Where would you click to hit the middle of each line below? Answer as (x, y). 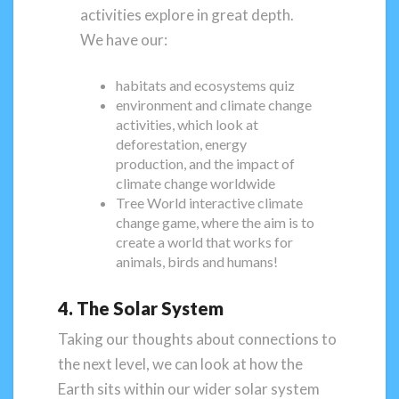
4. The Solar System (141, 308)
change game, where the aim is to (216, 222)
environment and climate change (214, 104)
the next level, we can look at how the (180, 363)
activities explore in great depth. (187, 15)
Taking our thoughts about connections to (197, 338)
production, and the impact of (206, 163)
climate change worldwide (196, 183)
